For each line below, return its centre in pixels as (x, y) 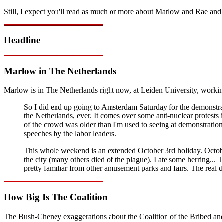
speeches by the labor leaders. (70, 134)
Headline (22, 40)
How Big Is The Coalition (56, 197)
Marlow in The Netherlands (60, 71)
